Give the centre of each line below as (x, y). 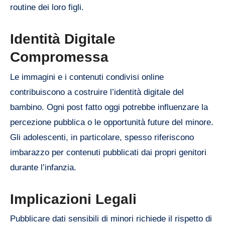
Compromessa (59, 57)
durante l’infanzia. (43, 167)
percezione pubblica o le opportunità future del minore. (112, 122)
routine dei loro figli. (47, 8)
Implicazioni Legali (73, 199)
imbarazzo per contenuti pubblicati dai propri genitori (108, 152)
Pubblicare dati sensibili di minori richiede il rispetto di (111, 219)
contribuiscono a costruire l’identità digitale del (97, 92)
